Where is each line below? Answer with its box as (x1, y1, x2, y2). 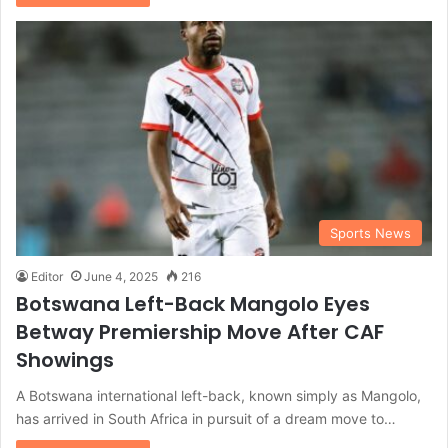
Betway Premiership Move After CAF (16, 317, 384, 346)
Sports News (330, 224, 411, 241)
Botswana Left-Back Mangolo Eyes (16, 289, 370, 318)
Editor (31, 268, 63, 284)
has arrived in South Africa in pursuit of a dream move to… (16, 409, 396, 427)
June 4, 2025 (84, 268, 158, 284)
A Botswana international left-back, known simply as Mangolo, (16, 386, 421, 404)
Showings (16, 345, 114, 374)
